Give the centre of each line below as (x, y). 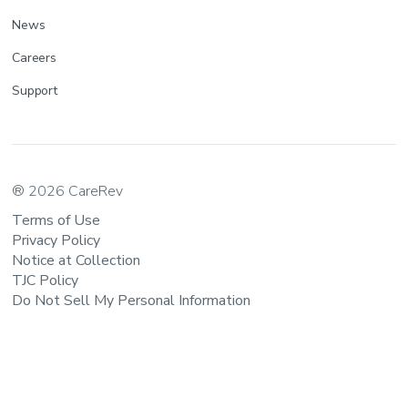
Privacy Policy (56, 240)
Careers (34, 57)
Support (35, 90)
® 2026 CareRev (68, 191)
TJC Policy (46, 280)
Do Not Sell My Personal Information (132, 300)
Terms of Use (56, 220)
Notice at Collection (76, 260)
